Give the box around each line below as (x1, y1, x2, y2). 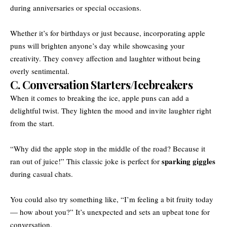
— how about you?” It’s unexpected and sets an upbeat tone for (10, 206, 210, 217)
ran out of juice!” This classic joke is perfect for (10, 156, 162, 166)
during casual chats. (10, 168, 73, 179)
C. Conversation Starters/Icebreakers (10, 77, 193, 92)
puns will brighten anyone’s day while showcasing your (10, 40, 184, 51)
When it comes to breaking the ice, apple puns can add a (10, 92, 189, 103)
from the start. (10, 118, 54, 128)
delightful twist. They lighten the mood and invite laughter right (10, 105, 211, 116)
